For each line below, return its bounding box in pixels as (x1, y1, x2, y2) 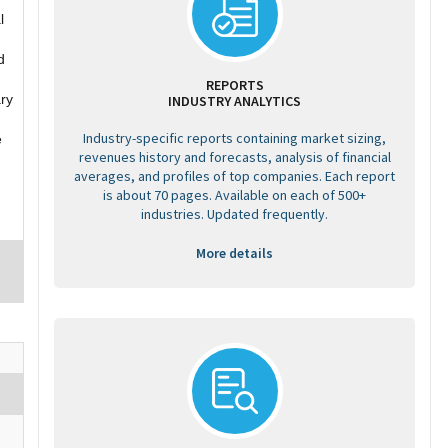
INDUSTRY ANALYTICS (168, 92, 301, 110)
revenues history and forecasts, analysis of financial (78, 148, 391, 166)
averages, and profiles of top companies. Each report (74, 167, 395, 185)
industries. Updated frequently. (141, 205, 328, 223)
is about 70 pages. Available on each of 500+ (103, 186, 366, 204)
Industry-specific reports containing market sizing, (83, 129, 386, 147)
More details (196, 244, 273, 262)
